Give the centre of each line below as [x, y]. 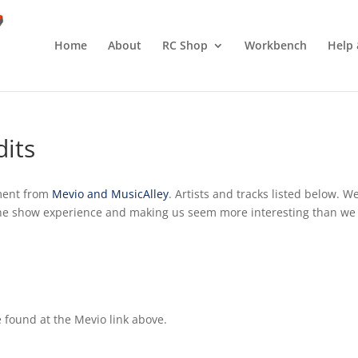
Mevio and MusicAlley [111, 194]
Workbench [275, 45]
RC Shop [185, 45]
